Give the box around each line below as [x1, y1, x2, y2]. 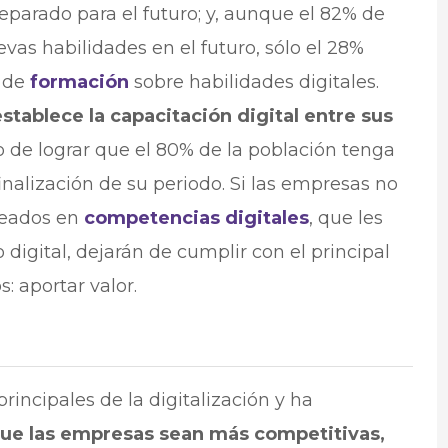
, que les [308, 207, 383, 230]
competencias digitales [83, 207, 309, 230]
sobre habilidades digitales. [128, 71, 379, 94]
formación [29, 71, 129, 94]
